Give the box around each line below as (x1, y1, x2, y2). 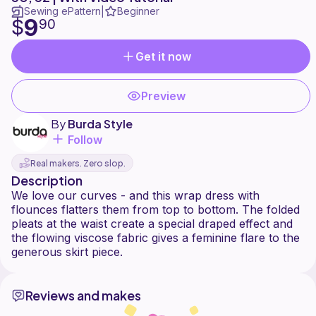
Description (11, 172, 83, 189)
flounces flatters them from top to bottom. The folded (11, 202, 300, 217)
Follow (68, 133, 102, 147)
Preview (141, 89, 186, 104)
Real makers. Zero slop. (30, 157, 126, 169)
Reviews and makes (25, 287, 141, 304)
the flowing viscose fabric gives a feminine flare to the (11, 231, 300, 245)
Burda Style (68, 116, 133, 131)
